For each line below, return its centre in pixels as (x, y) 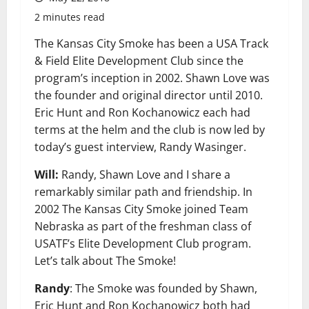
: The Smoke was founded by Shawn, (163, 288)
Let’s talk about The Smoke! (105, 261)
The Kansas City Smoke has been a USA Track (151, 43)
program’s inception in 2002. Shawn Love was (152, 78)
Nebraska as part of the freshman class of (143, 226)
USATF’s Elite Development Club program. (143, 243)
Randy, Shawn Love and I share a (144, 175)
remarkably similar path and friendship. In (143, 192)
